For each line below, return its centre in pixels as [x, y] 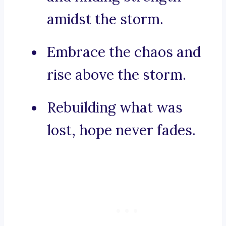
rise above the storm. [117, 75]
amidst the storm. [105, 19]
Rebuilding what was [115, 108]
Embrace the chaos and [124, 52]
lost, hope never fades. [121, 130]
